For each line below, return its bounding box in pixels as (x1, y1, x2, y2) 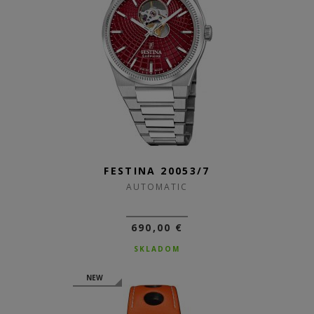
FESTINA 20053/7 (104, 164, 210, 177)
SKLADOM (134, 244, 180, 254)
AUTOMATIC (125, 181, 189, 193)
